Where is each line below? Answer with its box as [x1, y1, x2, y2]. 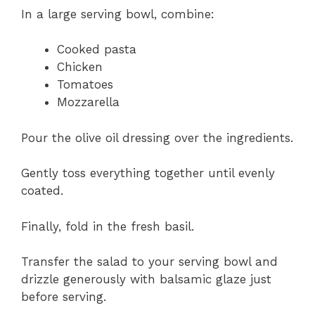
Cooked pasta [57, 42, 136, 57]
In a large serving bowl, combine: [21, 6, 214, 21]
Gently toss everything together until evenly [21, 166, 275, 181]
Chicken [57, 60, 103, 75]
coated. [21, 184, 63, 198]
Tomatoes [57, 77, 113, 92]
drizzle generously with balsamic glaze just [21, 272, 271, 287]
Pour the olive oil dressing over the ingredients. [21, 130, 293, 145]
